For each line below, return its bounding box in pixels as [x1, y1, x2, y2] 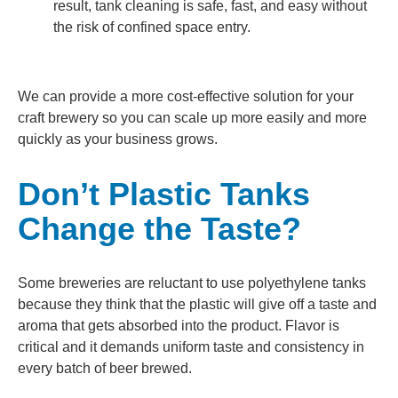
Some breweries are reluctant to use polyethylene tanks [18, 275, 366, 291]
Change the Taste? [18, 210, 301, 247]
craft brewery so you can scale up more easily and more [18, 109, 367, 125]
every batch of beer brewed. [18, 360, 192, 376]
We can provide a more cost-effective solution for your [18, 88, 354, 104]
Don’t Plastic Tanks [18, 175, 310, 212]
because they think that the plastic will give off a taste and [18, 296, 377, 312]
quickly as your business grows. [18, 131, 218, 147]
